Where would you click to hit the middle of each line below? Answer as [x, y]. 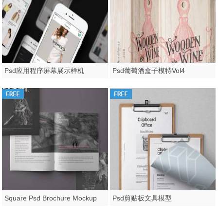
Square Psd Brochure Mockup [51, 198]
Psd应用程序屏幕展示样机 [45, 71]
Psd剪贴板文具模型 [142, 198]
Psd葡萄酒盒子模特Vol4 [149, 71]
